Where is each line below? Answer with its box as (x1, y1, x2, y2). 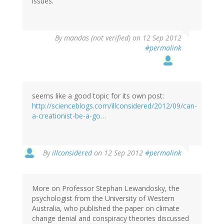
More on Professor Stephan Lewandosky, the (32, 183, 179, 193)
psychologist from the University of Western (32, 193, 174, 203)
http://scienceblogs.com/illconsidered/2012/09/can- (32, 101, 197, 111)
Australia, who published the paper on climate (32, 203, 179, 213)
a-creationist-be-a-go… (32, 111, 106, 121)
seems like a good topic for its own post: (32, 91, 164, 101)
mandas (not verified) (64, 33, 130, 43)
